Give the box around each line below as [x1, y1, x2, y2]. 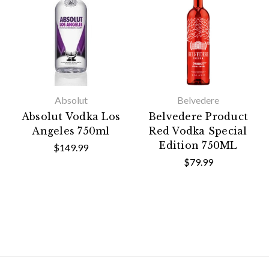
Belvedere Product [148, 110, 249, 122]
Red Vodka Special [149, 125, 247, 137]
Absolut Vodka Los [21, 110, 121, 122]
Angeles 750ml [32, 125, 110, 137]
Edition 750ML [159, 139, 237, 151]
